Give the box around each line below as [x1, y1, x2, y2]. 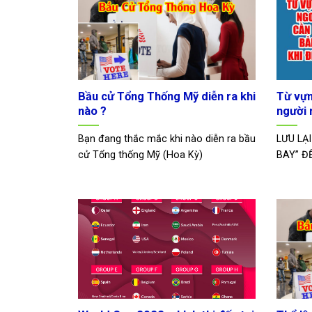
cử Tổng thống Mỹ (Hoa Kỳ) [78, 149, 203, 162]
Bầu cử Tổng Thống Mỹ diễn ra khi [78, 90, 256, 104]
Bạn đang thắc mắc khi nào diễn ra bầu [78, 133, 256, 146]
